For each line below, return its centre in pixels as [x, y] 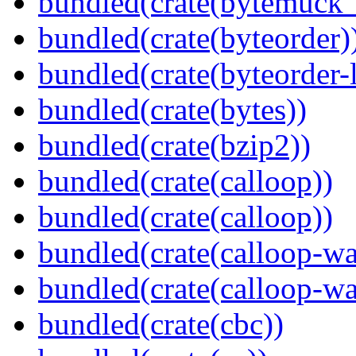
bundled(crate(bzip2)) [174, 145]
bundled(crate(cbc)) [161, 324]
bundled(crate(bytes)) [172, 110]
